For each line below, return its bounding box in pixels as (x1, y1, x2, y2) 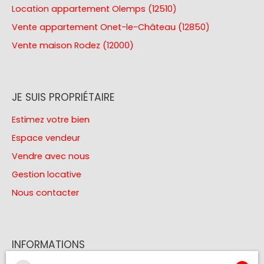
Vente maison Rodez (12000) (12, 39, 134, 51)
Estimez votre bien (12, 113, 90, 126)
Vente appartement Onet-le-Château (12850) (12, 21, 210, 33)
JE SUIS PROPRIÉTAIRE (12, 90, 115, 104)
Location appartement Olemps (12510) (12, 2, 177, 15)
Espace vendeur (12, 131, 80, 144)
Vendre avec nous (12, 150, 90, 162)
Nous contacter (12, 186, 79, 199)
